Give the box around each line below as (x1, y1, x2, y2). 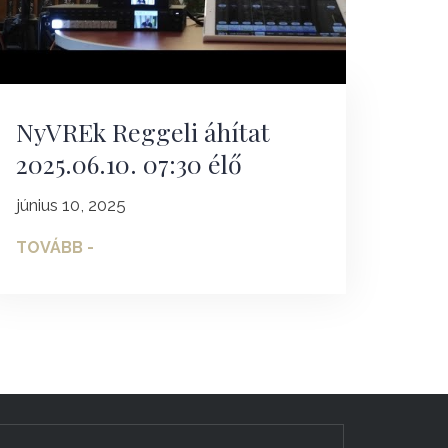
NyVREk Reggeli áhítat (15, 115, 270, 149)
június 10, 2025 (15, 195, 126, 216)
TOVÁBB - (15, 238, 94, 258)
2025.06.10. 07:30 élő (15, 147, 242, 181)
